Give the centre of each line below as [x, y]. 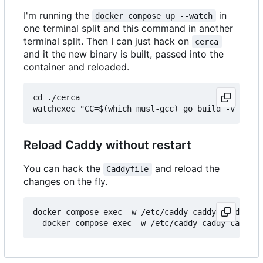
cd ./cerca [56, 98]
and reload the [187, 169]
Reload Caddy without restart [107, 145]
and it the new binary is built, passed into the [124, 54]
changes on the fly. [65, 182]
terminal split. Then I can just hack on [108, 41]
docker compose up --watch [154, 16]
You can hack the [63, 169]
